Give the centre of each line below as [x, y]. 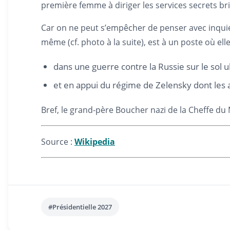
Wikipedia [95, 142]
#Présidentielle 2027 [80, 207]
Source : [58, 142]
